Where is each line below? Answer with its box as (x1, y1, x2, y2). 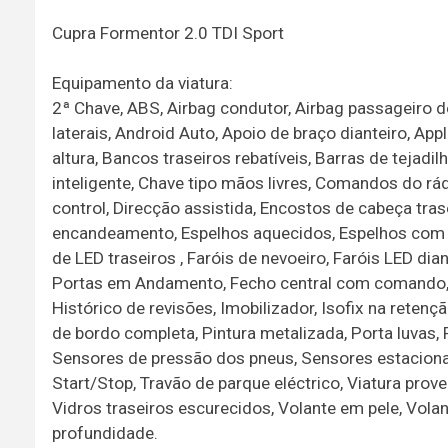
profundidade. (51, 422, 158, 443)
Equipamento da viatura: (51, 72, 233, 93)
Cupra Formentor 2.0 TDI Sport (51, 22, 284, 43)
